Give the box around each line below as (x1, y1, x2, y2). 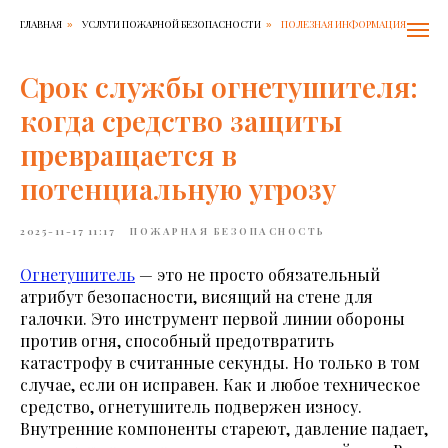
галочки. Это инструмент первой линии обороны (20, 308, 405, 329)
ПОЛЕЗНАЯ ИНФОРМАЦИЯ (281, 17, 406, 31)
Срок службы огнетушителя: (20, 68, 418, 105)
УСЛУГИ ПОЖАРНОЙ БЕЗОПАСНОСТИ (82, 17, 261, 31)
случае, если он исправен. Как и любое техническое (20, 374, 420, 395)
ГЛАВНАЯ (20, 17, 62, 31)
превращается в (20, 136, 237, 173)
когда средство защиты (20, 102, 342, 139)
